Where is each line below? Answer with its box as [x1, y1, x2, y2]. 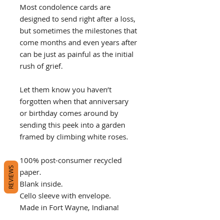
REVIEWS [7, 165, 15, 189]
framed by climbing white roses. [20, 131, 128, 141]
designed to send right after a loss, [20, 13, 136, 24]
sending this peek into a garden [20, 119, 125, 130]
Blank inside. [20, 178, 63, 189]
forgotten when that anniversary [20, 96, 129, 106]
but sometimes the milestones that [20, 25, 137, 35]
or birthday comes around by [20, 108, 118, 118]
